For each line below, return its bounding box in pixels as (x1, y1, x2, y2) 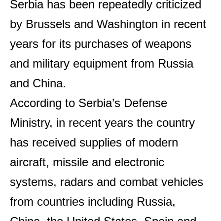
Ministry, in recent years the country (10, 116, 195, 129)
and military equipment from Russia (10, 57, 193, 70)
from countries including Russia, (10, 195, 176, 208)
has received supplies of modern (10, 136, 178, 149)
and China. (10, 76, 66, 90)
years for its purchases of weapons (10, 37, 191, 50)
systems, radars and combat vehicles (10, 175, 203, 188)
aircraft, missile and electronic (10, 155, 164, 169)
